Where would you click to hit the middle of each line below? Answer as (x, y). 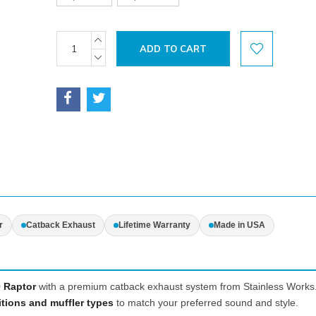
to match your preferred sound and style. (206, 302)
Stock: (72, 54)
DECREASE (122, 55)
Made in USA (239, 225)
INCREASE (121, 38)
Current (76, 39)
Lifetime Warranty (154, 225)
